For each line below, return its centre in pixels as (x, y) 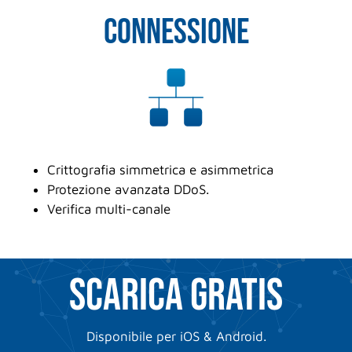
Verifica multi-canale (109, 209)
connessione (176, 33)
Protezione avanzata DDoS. (128, 190)
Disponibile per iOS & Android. (176, 337)
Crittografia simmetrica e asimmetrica (160, 170)
